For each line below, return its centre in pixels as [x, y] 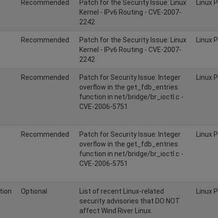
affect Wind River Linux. [116, 210]
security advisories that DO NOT [130, 201]
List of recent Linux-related [122, 191]
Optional [34, 191]
